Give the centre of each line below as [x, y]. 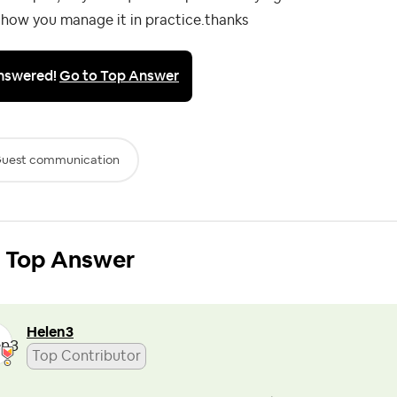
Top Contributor [86, 356]
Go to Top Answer [119, 75]
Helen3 [50, 332]
